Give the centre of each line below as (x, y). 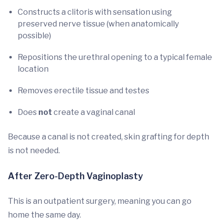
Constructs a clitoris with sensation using (95, 12)
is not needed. (34, 151)
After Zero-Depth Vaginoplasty (75, 176)
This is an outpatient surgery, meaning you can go (100, 201)
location (33, 69)
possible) (34, 36)
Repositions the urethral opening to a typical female (115, 57)
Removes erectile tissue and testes (83, 91)
